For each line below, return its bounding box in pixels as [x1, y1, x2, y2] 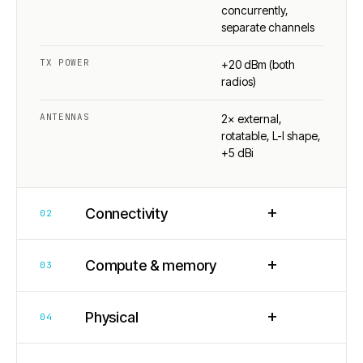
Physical [85, 308, 139, 326]
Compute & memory [85, 256, 217, 274]
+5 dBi [221, 145, 254, 160]
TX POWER [40, 56, 90, 68]
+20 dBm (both [221, 57, 295, 71]
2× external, [221, 111, 282, 126]
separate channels [221, 19, 314, 34]
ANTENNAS [40, 110, 90, 122]
